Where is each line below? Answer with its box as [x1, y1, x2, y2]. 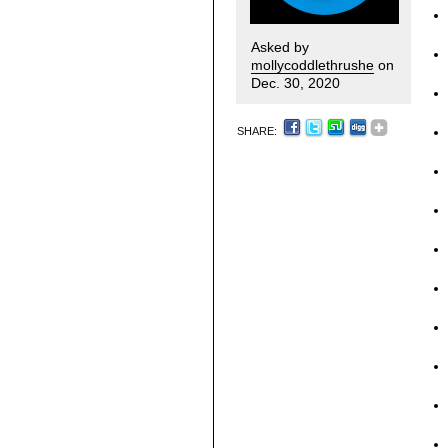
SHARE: [237, 124, 280, 137]
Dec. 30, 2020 [251, 75, 340, 91]
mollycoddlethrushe [251, 57, 374, 73]
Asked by [251, 39, 309, 55]
